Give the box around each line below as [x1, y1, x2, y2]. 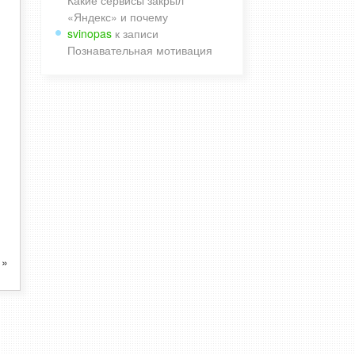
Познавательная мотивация [67, 42, 212, 58]
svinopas [67, 25, 112, 41]
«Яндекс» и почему [67, 9, 168, 25]
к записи [112, 25, 158, 41]
